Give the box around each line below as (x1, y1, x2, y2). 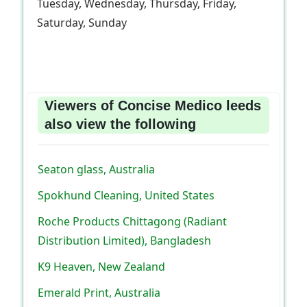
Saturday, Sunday (37, 15, 127, 31)
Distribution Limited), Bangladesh (38, 233, 211, 249)
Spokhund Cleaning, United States (38, 188, 214, 204)
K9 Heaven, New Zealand (38, 259, 165, 275)
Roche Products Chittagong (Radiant (38, 214, 227, 230)
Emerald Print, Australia (38, 285, 160, 301)
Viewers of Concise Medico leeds (45, 98, 261, 114)
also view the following (45, 116, 196, 132)
